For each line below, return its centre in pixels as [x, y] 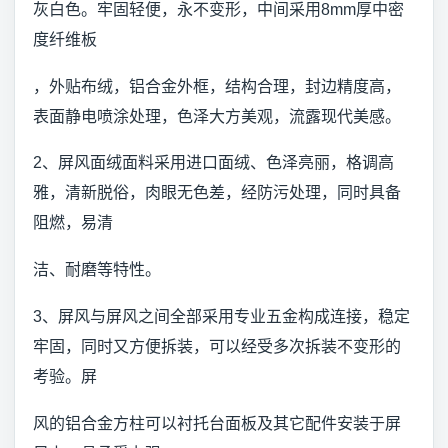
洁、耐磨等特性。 [97, 270]
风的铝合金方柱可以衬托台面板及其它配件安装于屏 [217, 423]
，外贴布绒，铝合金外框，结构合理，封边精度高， [217, 86]
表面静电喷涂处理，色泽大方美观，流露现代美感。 [217, 116]
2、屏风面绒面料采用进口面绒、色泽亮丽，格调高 [213, 163]
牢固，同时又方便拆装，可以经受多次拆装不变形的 [217, 346]
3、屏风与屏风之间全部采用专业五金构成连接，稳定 [221, 316]
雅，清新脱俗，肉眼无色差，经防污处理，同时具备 [217, 193]
